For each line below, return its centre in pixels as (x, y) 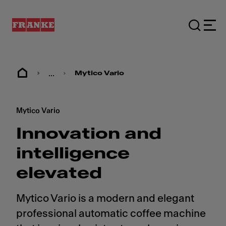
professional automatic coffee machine (111, 214)
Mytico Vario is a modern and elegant (105, 199)
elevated (59, 173)
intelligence (73, 154)
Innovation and (89, 134)
